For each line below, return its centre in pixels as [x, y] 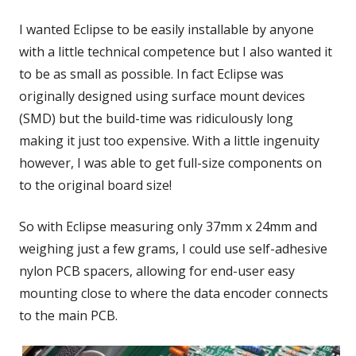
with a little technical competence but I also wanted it [176, 52]
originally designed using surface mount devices [162, 97]
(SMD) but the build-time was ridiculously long [156, 119]
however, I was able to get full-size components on [170, 163]
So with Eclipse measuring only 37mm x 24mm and [168, 227]
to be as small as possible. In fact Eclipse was [151, 74]
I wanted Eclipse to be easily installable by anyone [166, 30]
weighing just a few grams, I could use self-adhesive [173, 249]
